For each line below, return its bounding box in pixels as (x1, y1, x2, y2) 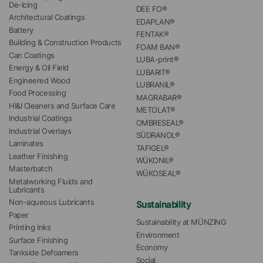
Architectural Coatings (9, 13, 85, 22)
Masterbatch (9, 164, 53, 174)
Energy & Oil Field (9, 63, 69, 73)
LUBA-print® (136, 55, 179, 65)
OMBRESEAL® (136, 118, 184, 127)
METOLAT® (136, 106, 176, 115)
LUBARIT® (136, 68, 170, 77)
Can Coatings (9, 50, 55, 60)
